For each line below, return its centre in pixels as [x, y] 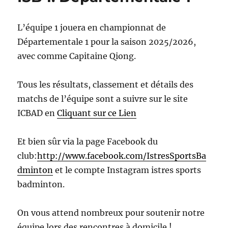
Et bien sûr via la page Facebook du [88, 141]
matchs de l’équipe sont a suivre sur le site [103, 99]
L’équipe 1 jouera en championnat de [92, 27]
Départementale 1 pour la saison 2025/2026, [107, 42]
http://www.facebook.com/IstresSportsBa [122, 156]
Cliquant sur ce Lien [97, 113]
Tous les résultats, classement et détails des [106, 84]
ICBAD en [37, 113]
